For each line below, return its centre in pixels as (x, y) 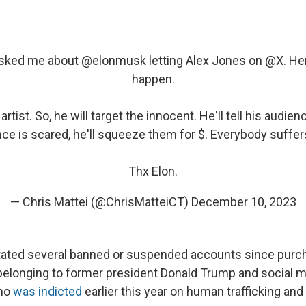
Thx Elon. (153, 171)
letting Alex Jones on (206, 61)
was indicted (47, 292)
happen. (153, 79)
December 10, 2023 (244, 202)
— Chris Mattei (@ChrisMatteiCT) (100, 202)
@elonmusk (114, 61)
